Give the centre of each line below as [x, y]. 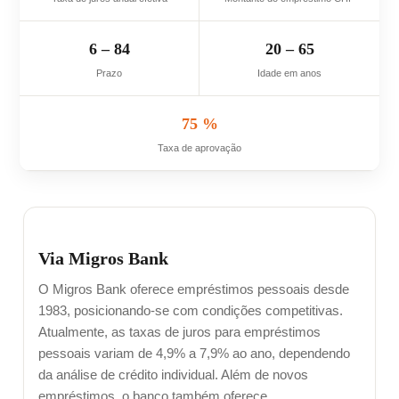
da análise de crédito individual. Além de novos [173, 375]
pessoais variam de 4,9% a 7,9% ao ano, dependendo [194, 354]
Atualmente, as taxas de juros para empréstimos [179, 333]
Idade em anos [289, 73]
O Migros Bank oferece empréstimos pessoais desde [194, 290]
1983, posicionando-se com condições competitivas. [191, 311]
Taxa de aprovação [199, 148]
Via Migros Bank [103, 259]
